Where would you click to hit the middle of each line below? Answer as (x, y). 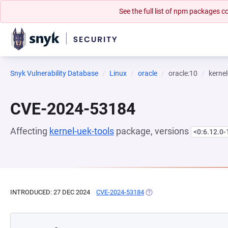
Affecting (30, 131)
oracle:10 (183, 73)
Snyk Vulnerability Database (54, 73)
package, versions (152, 131)
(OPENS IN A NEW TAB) (179, 192)
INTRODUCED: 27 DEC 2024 (50, 192)
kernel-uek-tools (82, 131)
